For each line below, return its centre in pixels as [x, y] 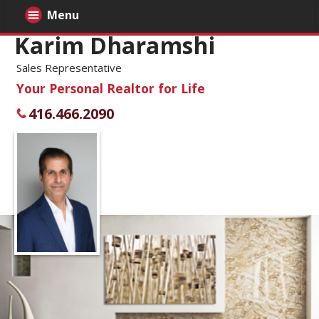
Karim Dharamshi [115, 46]
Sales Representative [69, 68]
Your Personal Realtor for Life [111, 89]
